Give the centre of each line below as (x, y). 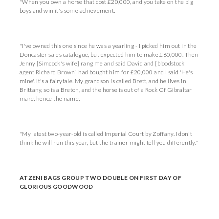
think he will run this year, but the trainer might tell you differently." (109, 142)
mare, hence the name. (50, 99)
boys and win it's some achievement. (67, 11)
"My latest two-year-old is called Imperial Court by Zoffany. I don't (106, 134)
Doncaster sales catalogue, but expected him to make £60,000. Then (109, 55)
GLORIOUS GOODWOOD (56, 186)
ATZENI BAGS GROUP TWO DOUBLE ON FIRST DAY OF (101, 178)
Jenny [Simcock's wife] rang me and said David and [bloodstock (102, 63)
